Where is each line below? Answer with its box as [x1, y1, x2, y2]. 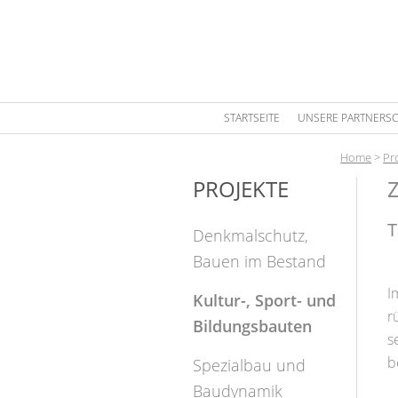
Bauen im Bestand [192, 251, 326, 272]
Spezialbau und [192, 354, 306, 376]
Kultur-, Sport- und [192, 290, 336, 311]
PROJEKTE [192, 174, 289, 203]
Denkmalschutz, [192, 225, 308, 246]
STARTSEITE [223, 110, 280, 125]
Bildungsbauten [192, 315, 312, 337]
